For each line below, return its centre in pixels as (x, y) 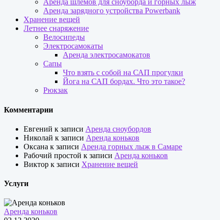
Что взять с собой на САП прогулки (123, 73)
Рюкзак (55, 90)
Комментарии (28, 110)
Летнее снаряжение (56, 28)
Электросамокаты (73, 46)
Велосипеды (64, 37)
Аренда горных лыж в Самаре (132, 146)
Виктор (36, 164)
